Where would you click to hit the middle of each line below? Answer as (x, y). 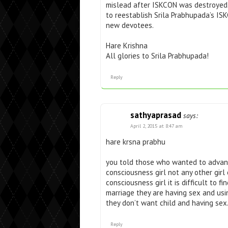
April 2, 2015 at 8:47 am (156, 126)
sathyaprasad (156, 115)
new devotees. (130, 25)
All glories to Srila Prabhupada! (157, 55)
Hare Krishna (127, 45)
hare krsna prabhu (136, 141)
